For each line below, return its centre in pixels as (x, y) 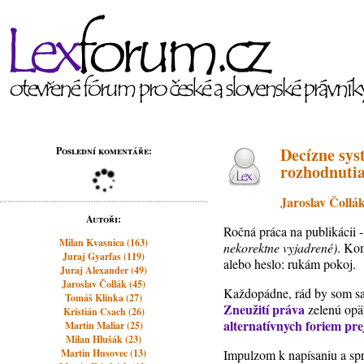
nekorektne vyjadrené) (281, 247)
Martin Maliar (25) (104, 325)
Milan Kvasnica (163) (104, 243)
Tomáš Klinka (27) (104, 298)
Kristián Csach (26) (104, 312)
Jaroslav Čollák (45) (104, 284)
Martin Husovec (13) (104, 353)
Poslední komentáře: (104, 151)
